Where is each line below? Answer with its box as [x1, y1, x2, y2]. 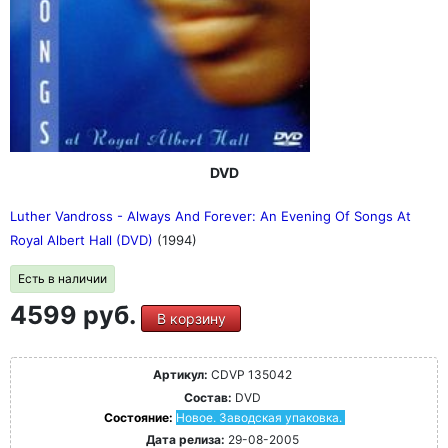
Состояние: [103, 410, 176, 426]
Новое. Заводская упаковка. [175, 410, 342, 426]
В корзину [156, 310, 226, 328]
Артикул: [153, 367, 208, 383]
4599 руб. [10, 300, 141, 331]
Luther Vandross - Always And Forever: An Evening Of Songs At [10, 208, 411, 225]
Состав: [184, 390, 232, 406]
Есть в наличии [18, 271, 107, 287]
